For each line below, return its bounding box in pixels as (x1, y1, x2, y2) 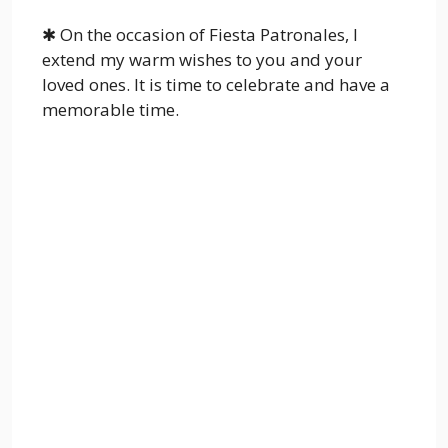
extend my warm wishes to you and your (42, 48, 362, 72)
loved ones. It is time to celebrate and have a (42, 73, 390, 97)
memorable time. (42, 98, 179, 122)
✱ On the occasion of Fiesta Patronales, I (42, 23, 358, 47)
